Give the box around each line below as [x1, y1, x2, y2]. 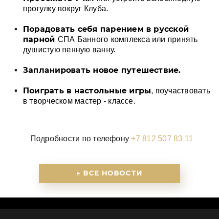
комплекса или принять [110, 35, 198, 44]
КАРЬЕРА [180, 211, 202, 216]
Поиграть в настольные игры [23, 86, 152, 95]
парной [23, 35, 55, 44]
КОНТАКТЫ [78, 211, 104, 216]
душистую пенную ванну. [23, 45, 116, 54]
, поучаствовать [151, 87, 210, 95]
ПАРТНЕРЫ [25, 211, 51, 216]
